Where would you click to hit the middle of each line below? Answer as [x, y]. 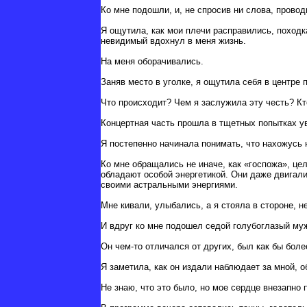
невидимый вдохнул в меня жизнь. [173, 41]
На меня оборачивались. [152, 62]
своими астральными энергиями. [169, 185]
